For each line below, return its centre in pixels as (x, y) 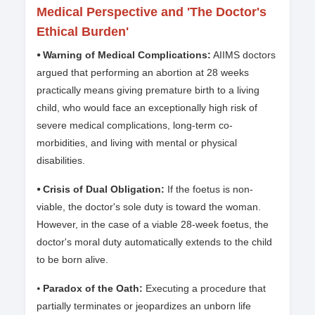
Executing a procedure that (206, 289)
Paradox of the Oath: (93, 289)
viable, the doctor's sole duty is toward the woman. (149, 207)
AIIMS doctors (243, 55)
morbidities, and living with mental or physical (137, 143)
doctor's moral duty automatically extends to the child (154, 242)
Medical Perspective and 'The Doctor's (152, 12)
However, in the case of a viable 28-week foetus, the (153, 225)
